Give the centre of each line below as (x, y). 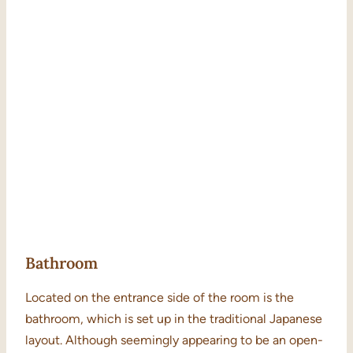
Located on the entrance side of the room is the (160, 298)
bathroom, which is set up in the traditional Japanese (174, 319)
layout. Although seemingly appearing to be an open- (174, 340)
